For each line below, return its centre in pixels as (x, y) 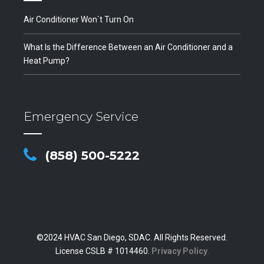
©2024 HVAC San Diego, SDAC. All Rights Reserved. (132, 238)
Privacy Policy (179, 251)
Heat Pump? (47, 60)
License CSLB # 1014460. (103, 251)
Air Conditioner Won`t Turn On (79, 20)
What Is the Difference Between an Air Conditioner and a (128, 47)
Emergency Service (81, 116)
